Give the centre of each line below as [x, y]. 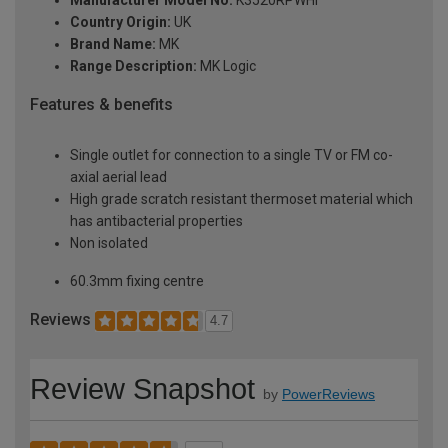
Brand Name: [113, 44]
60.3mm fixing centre [137, 281]
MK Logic [226, 66]
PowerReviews [328, 393]
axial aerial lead [118, 177]
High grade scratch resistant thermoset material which [241, 199]
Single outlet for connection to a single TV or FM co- [231, 155]
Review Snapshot [142, 388]
